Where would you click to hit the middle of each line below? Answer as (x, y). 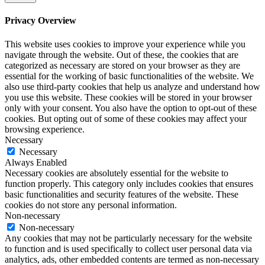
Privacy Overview (41, 21)
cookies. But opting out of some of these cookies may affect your (126, 118)
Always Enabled (36, 162)
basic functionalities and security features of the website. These (122, 194)
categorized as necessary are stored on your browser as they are (122, 65)
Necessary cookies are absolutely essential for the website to (117, 173)
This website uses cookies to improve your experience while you (125, 44)
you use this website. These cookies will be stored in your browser (128, 97)
